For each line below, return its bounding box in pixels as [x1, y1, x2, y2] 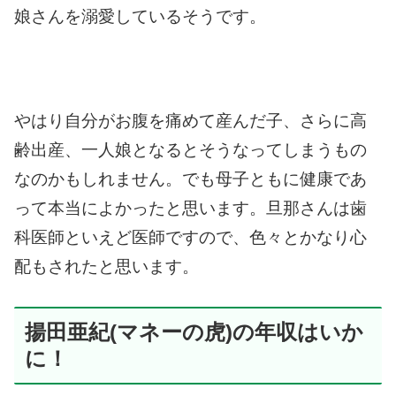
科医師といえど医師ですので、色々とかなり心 [14, 228, 367, 247]
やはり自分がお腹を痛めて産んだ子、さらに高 [14, 111, 367, 131]
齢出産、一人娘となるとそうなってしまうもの [14, 141, 367, 160]
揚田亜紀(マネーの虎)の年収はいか [25, 319, 363, 344]
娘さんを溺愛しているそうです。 [14, 6, 266, 26]
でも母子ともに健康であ [182, 170, 367, 189]
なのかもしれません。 [14, 170, 182, 189]
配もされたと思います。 [14, 257, 199, 277]
